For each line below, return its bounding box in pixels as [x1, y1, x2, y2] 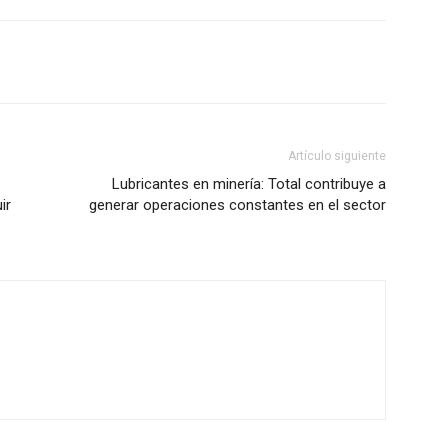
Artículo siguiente [288, 149, 386, 163]
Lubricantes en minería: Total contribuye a [112, 175, 386, 193]
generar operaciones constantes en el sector [89, 196, 386, 214]
